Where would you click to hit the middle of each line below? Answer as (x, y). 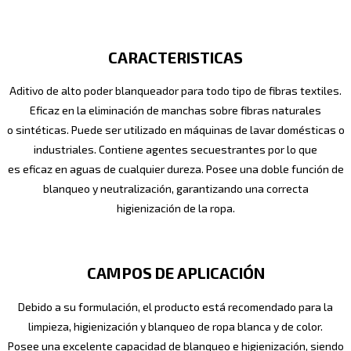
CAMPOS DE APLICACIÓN (175, 273)
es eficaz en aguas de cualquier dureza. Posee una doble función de (175, 169)
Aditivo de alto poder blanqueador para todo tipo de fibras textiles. (175, 91)
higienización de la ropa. (175, 208)
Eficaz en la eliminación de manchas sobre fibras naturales (175, 110)
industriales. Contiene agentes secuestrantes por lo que (175, 150)
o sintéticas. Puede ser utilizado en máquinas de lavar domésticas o (175, 130)
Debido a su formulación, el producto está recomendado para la (175, 306)
